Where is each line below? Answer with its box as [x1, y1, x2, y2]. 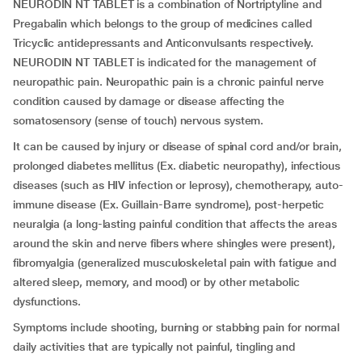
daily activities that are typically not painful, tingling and [13, 340, 296, 353]
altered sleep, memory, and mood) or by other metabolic [13, 276, 300, 288]
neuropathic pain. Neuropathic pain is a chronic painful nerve [13, 75, 325, 88]
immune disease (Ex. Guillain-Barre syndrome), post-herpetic [13, 198, 325, 211]
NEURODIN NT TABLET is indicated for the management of [13, 56, 316, 69]
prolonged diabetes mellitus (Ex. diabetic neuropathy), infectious [13, 159, 340, 172]
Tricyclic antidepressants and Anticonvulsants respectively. [13, 36, 314, 49]
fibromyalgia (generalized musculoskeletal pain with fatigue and [13, 256, 336, 269]
